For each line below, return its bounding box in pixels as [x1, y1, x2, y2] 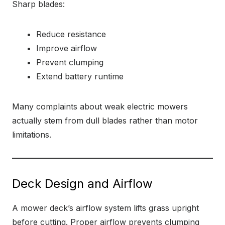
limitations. [12, 130, 51, 140]
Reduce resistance [36, 29, 106, 39]
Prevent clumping [36, 57, 103, 67]
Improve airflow [36, 43, 97, 53]
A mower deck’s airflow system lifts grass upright [12, 203, 199, 213]
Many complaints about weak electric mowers [12, 101, 188, 111]
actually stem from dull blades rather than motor [12, 116, 198, 126]
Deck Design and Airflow [12, 176, 153, 191]
